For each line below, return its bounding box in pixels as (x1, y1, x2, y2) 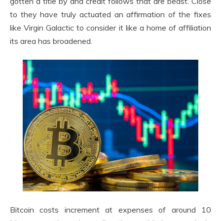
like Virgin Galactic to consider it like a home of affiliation (10, 23, 211, 33)
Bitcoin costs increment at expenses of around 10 (10, 205, 211, 215)
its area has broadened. (10, 36, 92, 46)
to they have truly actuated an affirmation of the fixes (10, 9, 211, 19)
